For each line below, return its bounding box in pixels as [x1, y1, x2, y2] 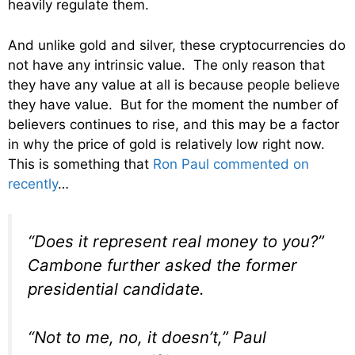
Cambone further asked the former [28, 255, 297, 276]
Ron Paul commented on [153, 155, 309, 172]
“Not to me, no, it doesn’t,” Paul [28, 326, 266, 347]
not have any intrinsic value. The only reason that [8, 56, 325, 73]
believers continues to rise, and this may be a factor [8, 116, 339, 132]
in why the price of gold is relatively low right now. [8, 136, 329, 152]
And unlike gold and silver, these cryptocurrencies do [8, 36, 345, 53]
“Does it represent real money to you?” [28, 231, 324, 252]
